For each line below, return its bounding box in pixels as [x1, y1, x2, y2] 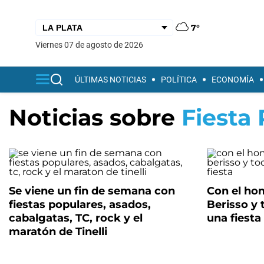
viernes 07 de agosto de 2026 [41, 39, 143, 49]
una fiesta [206, 212, 261, 225]
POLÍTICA [161, 75, 197, 84]
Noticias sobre [9, 104, 181, 131]
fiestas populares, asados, [9, 198, 151, 211]
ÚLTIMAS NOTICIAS [75, 75, 146, 84]
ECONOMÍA [212, 75, 254, 84]
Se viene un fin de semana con [9, 184, 175, 197]
